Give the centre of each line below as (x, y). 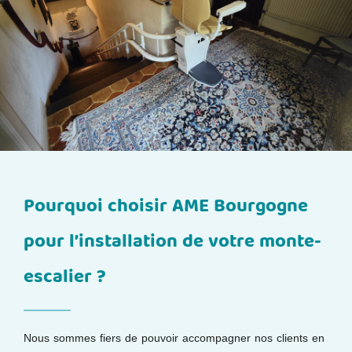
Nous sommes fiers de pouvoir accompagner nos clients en (174, 337)
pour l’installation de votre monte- (172, 241)
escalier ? (65, 277)
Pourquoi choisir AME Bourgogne (166, 206)
